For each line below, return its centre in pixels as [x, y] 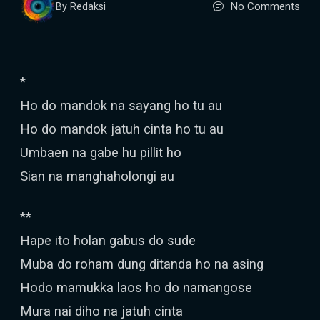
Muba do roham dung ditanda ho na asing [142, 264]
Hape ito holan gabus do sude [108, 240]
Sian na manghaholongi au [97, 176]
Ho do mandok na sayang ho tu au [121, 105]
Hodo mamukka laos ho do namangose [136, 287]
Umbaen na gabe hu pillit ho [101, 152]
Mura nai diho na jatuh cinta [101, 311]
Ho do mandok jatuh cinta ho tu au [122, 129]
